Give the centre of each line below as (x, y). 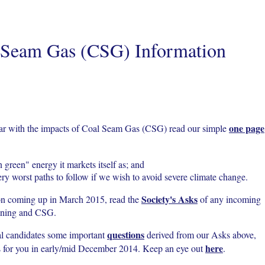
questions (126, 235)
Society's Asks (169, 199)
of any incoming (229, 199)
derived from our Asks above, (200, 235)
